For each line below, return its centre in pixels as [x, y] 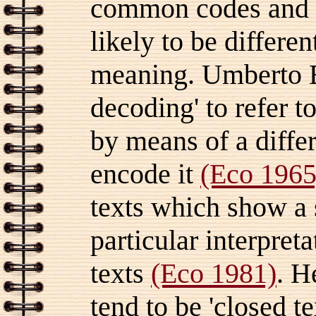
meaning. [146, 74]
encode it [145, 174]
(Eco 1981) [214, 273]
